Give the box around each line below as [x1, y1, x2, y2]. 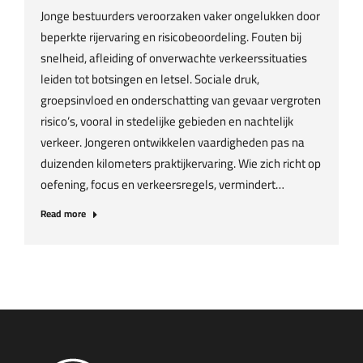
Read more [41, 204, 86, 223]
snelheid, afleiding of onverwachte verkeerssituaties [41, 46, 307, 70]
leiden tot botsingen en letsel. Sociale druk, [41, 67, 259, 91]
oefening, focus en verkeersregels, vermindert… [41, 173, 284, 196]
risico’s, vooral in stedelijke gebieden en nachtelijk [41, 109, 293, 133]
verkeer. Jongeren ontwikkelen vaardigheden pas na [41, 130, 305, 154]
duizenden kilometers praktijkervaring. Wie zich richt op [41, 152, 321, 175]
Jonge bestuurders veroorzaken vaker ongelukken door [41, 4, 320, 28]
